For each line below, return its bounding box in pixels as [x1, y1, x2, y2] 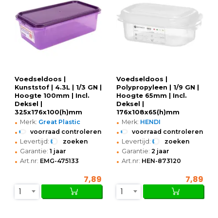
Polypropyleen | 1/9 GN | [116, 83, 199, 91]
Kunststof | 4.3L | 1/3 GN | [15, 83, 102, 91]
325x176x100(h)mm [15, 108, 82, 116]
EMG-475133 [40, 157, 79, 164]
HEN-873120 [142, 157, 181, 164]
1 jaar [50, 147, 66, 155]
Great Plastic [38, 118, 80, 126]
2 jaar [151, 147, 169, 155]
